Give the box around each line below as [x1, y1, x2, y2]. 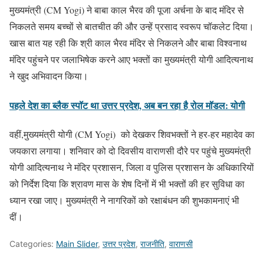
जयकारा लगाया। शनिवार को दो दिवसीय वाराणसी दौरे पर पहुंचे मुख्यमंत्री [9, 144, 251, 157]
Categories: [9, 238, 56, 249]
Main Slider [56, 238, 98, 249]
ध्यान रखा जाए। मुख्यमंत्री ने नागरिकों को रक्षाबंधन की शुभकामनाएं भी [9, 193, 239, 206]
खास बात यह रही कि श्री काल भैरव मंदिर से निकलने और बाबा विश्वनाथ [9, 37, 247, 49]
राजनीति [140, 238, 164, 249]
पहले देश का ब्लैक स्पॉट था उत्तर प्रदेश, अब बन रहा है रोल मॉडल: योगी [9, 98, 245, 112]
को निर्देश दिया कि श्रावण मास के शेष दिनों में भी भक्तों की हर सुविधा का [9, 177, 245, 190]
